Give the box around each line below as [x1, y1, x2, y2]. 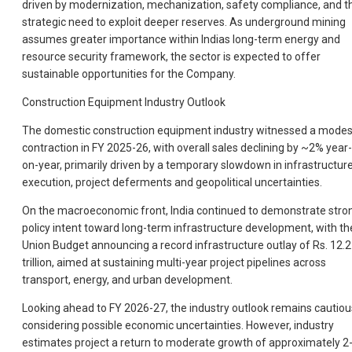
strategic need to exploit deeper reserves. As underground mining [22, 16, 346, 29]
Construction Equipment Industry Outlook [22, 96, 225, 109]
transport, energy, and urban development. [22, 273, 233, 287]
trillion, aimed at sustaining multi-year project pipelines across [22, 256, 326, 269]
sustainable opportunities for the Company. [22, 68, 236, 81]
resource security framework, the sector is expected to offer [22, 50, 321, 64]
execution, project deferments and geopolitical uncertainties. [22, 176, 322, 189]
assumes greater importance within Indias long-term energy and [22, 33, 340, 46]
